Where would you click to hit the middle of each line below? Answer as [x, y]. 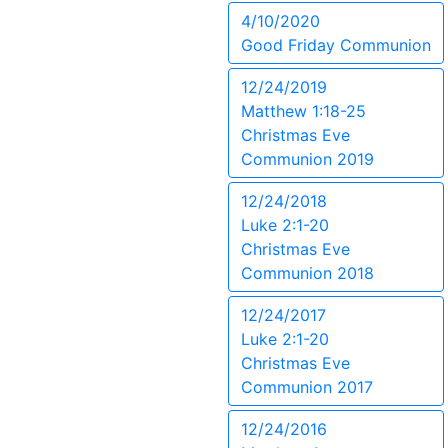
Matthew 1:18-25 [303, 111]
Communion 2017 [307, 387]
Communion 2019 [307, 159]
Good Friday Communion [336, 45]
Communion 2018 [307, 273]
